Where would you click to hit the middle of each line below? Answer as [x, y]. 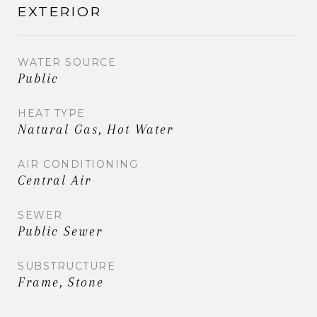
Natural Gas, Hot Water [96, 129]
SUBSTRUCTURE [67, 266]
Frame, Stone [61, 282]
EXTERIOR [60, 11]
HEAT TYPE [52, 113]
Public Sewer [60, 231]
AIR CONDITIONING [78, 164]
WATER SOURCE [67, 62]
